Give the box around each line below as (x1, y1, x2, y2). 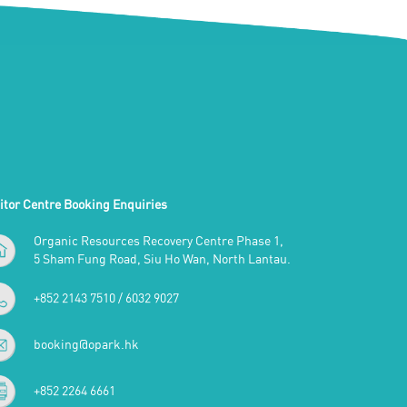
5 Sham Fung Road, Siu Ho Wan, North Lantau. (33, 252, 291, 267)
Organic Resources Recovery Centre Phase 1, (33, 233, 283, 249)
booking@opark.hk (33, 337, 139, 352)
